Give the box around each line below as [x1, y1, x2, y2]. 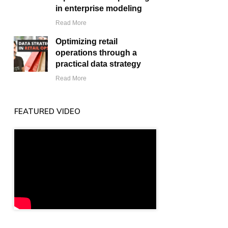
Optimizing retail [55, 37, 118, 46]
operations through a [55, 48, 137, 58]
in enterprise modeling [55, 4, 142, 13]
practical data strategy [55, 60, 141, 69]
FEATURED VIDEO [14, 106, 80, 117]
